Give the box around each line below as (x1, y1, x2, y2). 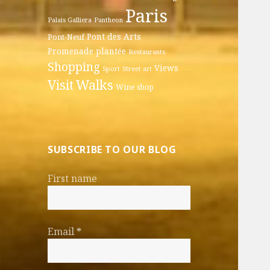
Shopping (48, 58, 101, 75)
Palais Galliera (48, 16, 92, 25)
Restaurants (128, 48, 166, 57)
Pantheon (94, 16, 124, 25)
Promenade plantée (48, 46, 127, 57)
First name (48, 172, 98, 186)
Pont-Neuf (48, 32, 85, 43)
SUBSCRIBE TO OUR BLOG (48, 143, 177, 157)
